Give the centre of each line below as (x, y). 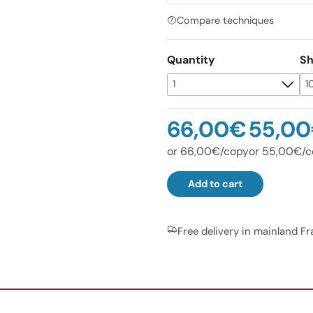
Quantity (191, 59)
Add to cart (215, 184)
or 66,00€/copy (208, 152)
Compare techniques (225, 20)
